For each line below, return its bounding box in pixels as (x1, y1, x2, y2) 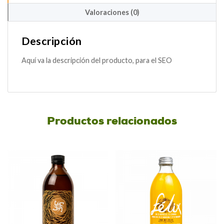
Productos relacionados (47, 114, 177, 128)
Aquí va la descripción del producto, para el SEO (21, 55, 172, 64)
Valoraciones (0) (85, 7, 139, 16)
